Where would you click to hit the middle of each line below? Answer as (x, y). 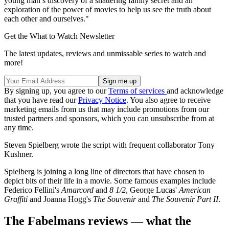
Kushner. (19, 154)
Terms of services (138, 91)
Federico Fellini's (33, 190)
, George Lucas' (152, 190)
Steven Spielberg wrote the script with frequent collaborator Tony (109, 145)
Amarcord (78, 190)
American (195, 190)
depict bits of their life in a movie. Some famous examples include (110, 181)
